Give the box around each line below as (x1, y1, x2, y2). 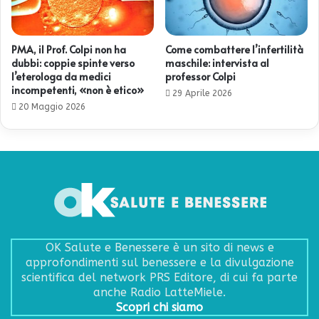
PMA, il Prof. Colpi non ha (11, 42, 126, 56)
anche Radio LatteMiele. (93, 285, 226, 299)
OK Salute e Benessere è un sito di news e (45, 240, 274, 254)
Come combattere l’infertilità (165, 42, 303, 56)
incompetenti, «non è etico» (11, 83, 144, 97)
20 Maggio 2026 (19, 101, 85, 112)
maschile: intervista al (165, 56, 269, 70)
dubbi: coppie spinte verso (11, 56, 135, 70)
